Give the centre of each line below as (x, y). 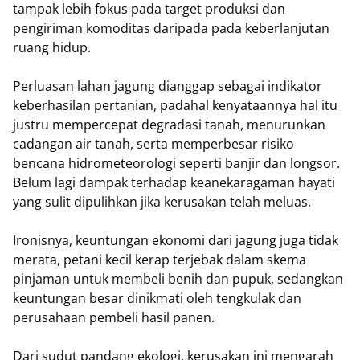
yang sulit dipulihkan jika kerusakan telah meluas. (164, 202)
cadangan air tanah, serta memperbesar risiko (153, 144)
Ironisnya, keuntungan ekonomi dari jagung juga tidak (176, 240)
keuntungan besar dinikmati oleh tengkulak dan (157, 298)
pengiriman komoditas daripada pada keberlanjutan (171, 28)
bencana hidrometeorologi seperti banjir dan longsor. (176, 163)
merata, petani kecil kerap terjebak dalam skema (160, 260)
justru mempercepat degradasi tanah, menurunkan (169, 125)
